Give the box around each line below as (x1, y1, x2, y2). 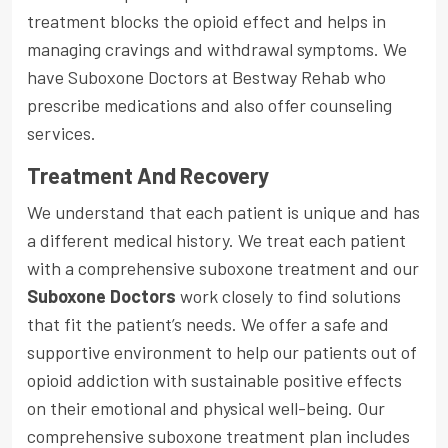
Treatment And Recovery (27, 162, 269, 189)
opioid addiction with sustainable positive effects (27, 369, 402, 392)
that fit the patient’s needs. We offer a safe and (27, 313, 389, 336)
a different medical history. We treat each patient (27, 229, 406, 252)
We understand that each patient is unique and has (27, 201, 420, 224)
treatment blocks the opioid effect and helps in (27, 10, 386, 33)
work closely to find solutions (176, 285, 401, 308)
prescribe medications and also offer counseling (27, 94, 392, 117)
